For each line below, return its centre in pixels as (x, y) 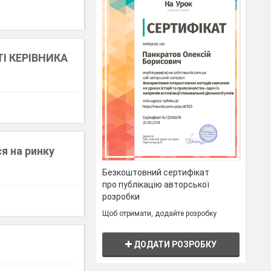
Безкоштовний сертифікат (156, 173)
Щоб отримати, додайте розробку (160, 214)
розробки (121, 197)
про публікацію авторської (156, 185)
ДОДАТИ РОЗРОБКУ (175, 245)
